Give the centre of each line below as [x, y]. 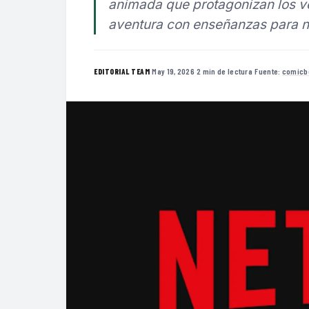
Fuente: [268, 71]
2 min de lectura [225, 71]
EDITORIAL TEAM [122, 71]
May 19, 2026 [173, 71]
